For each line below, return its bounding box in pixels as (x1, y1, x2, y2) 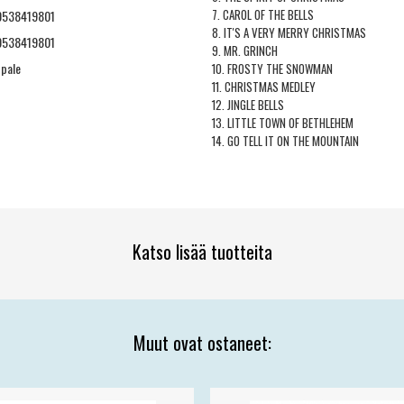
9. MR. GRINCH (211, 41, 278, 60)
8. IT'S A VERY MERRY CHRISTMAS (211, 23, 366, 41)
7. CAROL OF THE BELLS (211, 5, 314, 23)
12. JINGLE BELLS (211, 95, 284, 114)
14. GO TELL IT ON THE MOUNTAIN (211, 131, 359, 150)
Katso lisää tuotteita (132, 238, 272, 266)
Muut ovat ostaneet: (133, 329, 271, 357)
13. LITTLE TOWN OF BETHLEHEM (211, 113, 353, 132)
